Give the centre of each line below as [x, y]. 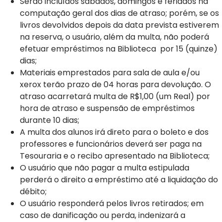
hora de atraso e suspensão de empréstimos [107, 109]
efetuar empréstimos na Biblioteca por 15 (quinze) [119, 49]
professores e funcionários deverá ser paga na [111, 144]
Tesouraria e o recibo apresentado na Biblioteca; [115, 156]
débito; [33, 192]
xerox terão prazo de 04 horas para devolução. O [115, 85]
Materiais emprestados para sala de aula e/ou [110, 73]
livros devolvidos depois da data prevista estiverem [119, 25]
